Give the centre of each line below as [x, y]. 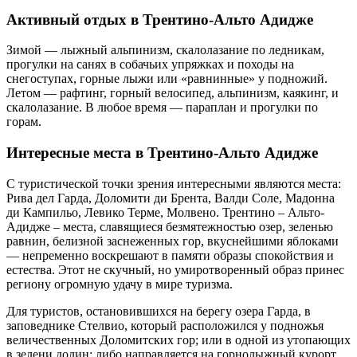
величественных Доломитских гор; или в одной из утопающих [178, 339]
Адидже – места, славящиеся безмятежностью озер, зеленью [170, 226]
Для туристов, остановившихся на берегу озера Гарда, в [159, 311]
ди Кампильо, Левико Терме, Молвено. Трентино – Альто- [165, 212]
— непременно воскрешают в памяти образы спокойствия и [170, 255]
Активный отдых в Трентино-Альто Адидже [160, 19]
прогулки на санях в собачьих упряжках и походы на [150, 65]
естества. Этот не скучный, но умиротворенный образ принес [175, 269]
